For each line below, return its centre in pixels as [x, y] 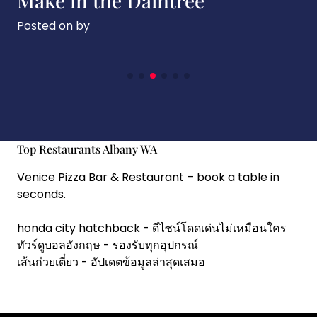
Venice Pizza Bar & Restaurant [100, 177]
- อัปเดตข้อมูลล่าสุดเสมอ [142, 262]
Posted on [46, 26]
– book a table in [232, 177]
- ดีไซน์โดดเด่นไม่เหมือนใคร [213, 228]
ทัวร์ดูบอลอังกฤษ [59, 245]
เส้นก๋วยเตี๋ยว [48, 262]
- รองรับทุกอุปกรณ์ [149, 245]
